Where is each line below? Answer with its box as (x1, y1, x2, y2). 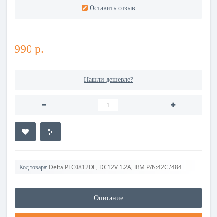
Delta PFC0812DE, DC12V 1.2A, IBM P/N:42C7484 (49, 162, 182, 171)
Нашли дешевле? (84, 76, 133, 83)
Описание (94, 194, 123, 201)
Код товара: (19, 163, 47, 170)
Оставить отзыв (90, 4, 135, 12)
